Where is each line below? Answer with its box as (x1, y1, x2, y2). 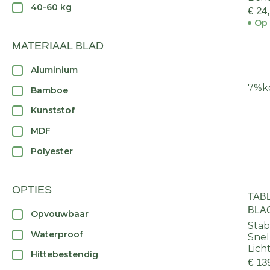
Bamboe (31, 84, 68, 96)
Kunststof (31, 105, 75, 116)
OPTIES (12, 184, 52, 196)
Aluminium (31, 64, 78, 76)
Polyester (31, 145, 73, 157)
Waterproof (31, 228, 83, 240)
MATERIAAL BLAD (12, 40, 104, 52)
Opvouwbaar (31, 209, 89, 220)
